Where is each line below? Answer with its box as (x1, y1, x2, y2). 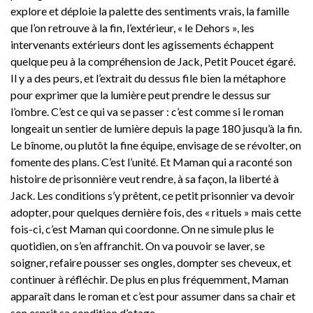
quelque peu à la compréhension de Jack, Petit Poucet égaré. (10, 54, 296, 68)
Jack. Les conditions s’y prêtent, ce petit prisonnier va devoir (10, 188, 295, 202)
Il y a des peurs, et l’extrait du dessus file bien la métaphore (10, 71, 286, 85)
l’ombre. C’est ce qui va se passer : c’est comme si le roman (10, 104, 284, 118)
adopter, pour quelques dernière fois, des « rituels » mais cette (10, 205, 301, 219)
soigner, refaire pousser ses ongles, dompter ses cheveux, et (10, 255, 291, 269)
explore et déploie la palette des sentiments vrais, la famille (10, 3, 289, 17)
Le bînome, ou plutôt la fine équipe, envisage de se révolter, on (10, 138, 301, 152)
